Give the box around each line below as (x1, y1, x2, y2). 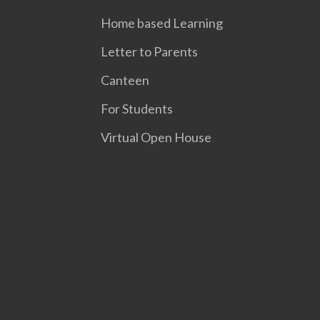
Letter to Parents (100, 44, 198, 60)
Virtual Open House (100, 129, 211, 146)
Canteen (100, 72, 149, 89)
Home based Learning (100, 15, 223, 31)
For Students (100, 101, 173, 117)
